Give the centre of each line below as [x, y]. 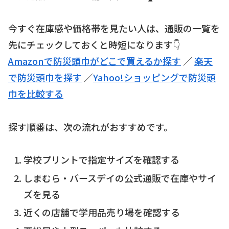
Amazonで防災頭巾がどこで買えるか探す [95, 61]
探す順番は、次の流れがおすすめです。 [90, 127]
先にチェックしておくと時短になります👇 [94, 45]
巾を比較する [36, 94]
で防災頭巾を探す [45, 77]
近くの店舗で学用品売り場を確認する [101, 212]
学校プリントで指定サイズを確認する [101, 160]
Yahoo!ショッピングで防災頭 [154, 77]
